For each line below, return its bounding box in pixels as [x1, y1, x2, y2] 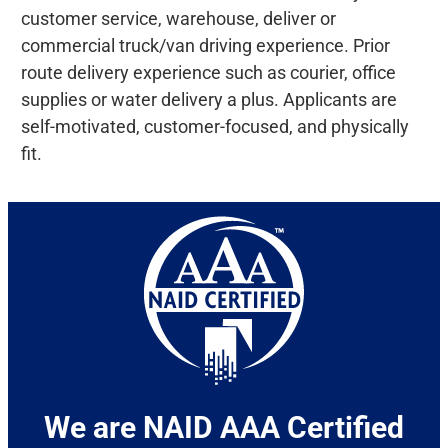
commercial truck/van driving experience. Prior [20, 35, 390, 57]
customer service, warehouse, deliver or [20, 8, 336, 30]
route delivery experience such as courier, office [20, 62, 396, 84]
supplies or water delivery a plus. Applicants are [20, 89, 397, 111]
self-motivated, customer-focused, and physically [20, 116, 409, 138]
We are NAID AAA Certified [44, 410, 404, 446]
